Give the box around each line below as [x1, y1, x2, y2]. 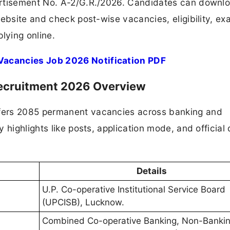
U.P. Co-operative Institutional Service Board [42, 184, 225, 195]
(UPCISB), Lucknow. [42, 197, 124, 207]
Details [136, 166, 167, 176]
